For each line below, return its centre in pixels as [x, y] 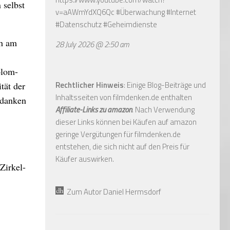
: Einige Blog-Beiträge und [165, 85]
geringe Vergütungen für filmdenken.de [118, 134]
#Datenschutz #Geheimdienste [106, 24]
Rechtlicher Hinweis [90, 85]
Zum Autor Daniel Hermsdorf [112, 191]
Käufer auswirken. [85, 159]
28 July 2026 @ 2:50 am [92, 44]
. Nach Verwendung [163, 109]
